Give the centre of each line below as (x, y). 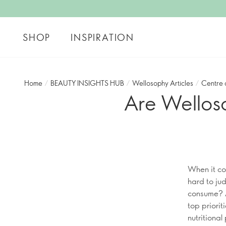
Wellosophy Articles (163, 83)
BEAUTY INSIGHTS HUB (87, 83)
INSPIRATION (102, 37)
